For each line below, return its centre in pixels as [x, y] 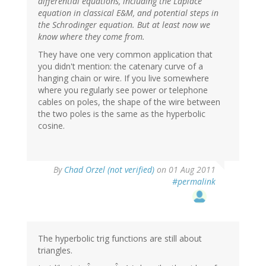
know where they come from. [91, 36]
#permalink [194, 181]
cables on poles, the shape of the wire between [129, 102]
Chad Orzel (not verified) [109, 169]
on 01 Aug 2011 [185, 169]
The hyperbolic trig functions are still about [120, 238]
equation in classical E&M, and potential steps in [128, 12]
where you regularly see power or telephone [123, 90]
